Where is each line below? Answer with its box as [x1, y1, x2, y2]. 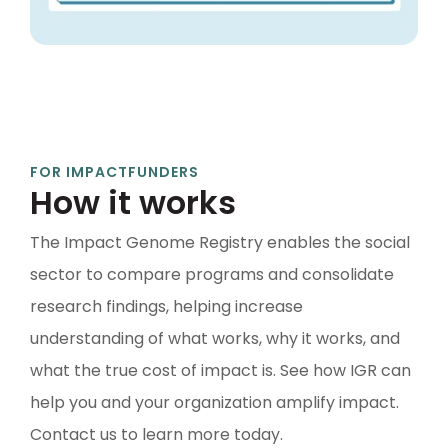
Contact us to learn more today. [30, 422, 283, 446]
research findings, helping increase [30, 294, 303, 318]
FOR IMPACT [30, 161, 128, 182]
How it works [30, 179, 236, 225]
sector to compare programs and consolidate [30, 262, 394, 286]
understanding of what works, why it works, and [30, 326, 400, 350]
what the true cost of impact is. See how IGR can [30, 358, 411, 382]
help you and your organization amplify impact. [30, 390, 399, 414]
